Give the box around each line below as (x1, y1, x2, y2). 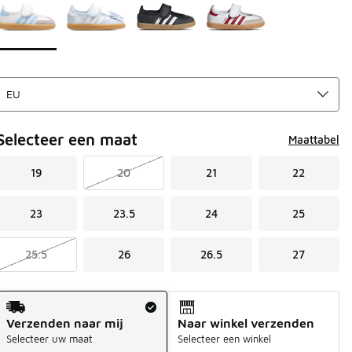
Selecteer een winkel (178, 332, 272, 345)
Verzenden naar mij (5, 315, 123, 330)
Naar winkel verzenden (178, 315, 315, 330)
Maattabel (288, 132, 339, 146)
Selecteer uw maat (5, 332, 93, 345)
